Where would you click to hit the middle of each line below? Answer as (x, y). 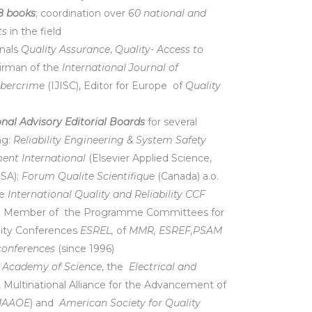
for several (171, 122)
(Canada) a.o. (187, 176)
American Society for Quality (130, 303)
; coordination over (82, 13)
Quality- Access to (159, 49)
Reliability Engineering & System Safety (110, 140)
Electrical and (163, 267)
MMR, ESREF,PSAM (174, 231)
